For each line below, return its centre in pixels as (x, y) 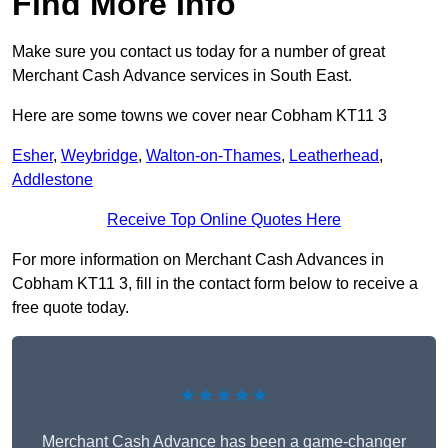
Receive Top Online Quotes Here (224, 220)
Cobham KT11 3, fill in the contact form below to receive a (215, 284)
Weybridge (99, 156)
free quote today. (70, 308)
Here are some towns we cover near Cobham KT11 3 (199, 116)
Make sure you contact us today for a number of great (198, 52)
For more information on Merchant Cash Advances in (198, 260)
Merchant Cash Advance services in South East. (182, 76)
